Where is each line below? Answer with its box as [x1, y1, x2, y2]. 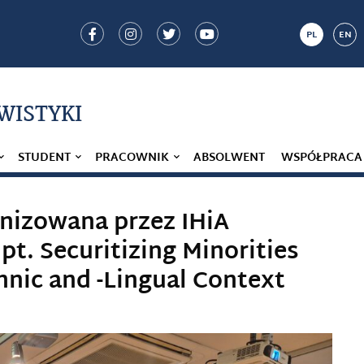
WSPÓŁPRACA [281, 148, 362, 168]
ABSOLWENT [193, 148, 265, 168]
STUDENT [18, 148, 71, 168]
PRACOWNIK [95, 148, 169, 168]
